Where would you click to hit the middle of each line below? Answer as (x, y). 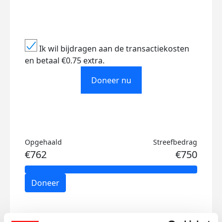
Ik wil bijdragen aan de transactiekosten (114, 49)
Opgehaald (43, 142)
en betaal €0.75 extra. (65, 60)
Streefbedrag (175, 142)
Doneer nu (111, 80)
